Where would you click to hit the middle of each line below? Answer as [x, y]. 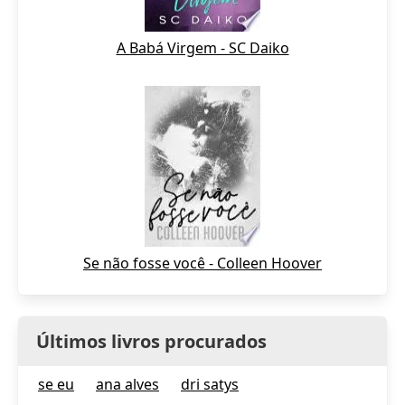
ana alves [127, 384]
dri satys [210, 384]
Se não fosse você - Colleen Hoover [202, 263]
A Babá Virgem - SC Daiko [202, 48]
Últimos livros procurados [151, 341]
